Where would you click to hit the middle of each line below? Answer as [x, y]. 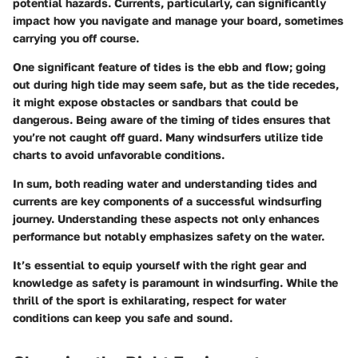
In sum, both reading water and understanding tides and [165, 183]
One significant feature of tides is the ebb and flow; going [169, 66]
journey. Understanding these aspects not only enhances [166, 218]
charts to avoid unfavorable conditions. [119, 154]
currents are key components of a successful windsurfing [167, 201]
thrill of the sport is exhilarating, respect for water [149, 300]
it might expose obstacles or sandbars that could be [155, 101]
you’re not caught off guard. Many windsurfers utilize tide [168, 137]
